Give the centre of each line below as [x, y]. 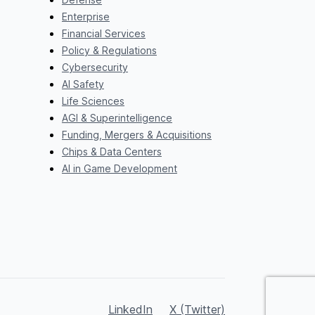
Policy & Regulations [109, 50]
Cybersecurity [95, 67]
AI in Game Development [119, 168]
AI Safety [83, 84]
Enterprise [85, 16]
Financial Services [103, 33]
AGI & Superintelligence [117, 117]
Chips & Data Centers [111, 151]
